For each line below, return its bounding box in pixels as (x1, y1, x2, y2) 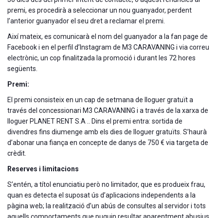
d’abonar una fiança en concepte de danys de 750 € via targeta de (7, 138, 208, 146)
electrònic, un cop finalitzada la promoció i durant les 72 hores (7, 54, 196, 62)
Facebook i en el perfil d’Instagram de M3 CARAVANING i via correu (7, 43, 209, 51)
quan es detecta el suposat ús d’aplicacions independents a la (7, 191, 196, 199)
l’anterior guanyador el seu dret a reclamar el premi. (7, 17, 165, 25)
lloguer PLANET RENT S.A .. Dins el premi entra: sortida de (7, 117, 182, 125)
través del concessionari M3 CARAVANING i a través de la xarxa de (7, 106, 208, 114)
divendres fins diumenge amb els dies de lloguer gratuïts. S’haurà (7, 127, 207, 136)
